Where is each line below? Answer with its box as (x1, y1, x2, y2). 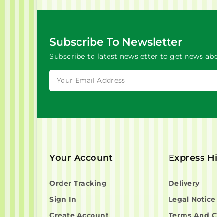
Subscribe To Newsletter (49, 35, 182, 48)
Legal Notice (168, 194, 216, 203)
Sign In (49, 194, 77, 203)
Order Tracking (49, 178, 107, 187)
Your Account (49, 152, 113, 163)
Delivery (168, 178, 200, 187)
